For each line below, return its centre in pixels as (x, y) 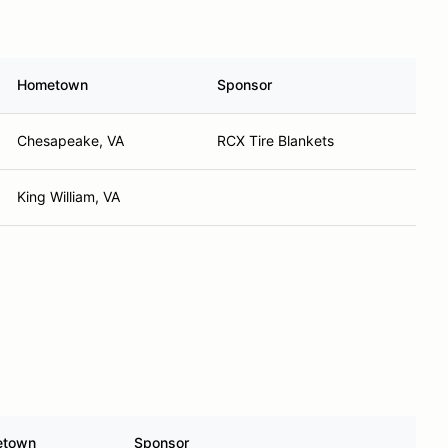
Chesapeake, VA (70, 140)
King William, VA (68, 196)
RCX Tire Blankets (275, 140)
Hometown (52, 84)
